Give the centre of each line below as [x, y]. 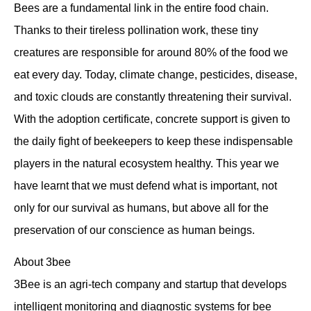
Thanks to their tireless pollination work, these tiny [136, 30]
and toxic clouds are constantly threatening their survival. [153, 96]
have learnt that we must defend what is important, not [145, 185]
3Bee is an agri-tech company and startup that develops [150, 285]
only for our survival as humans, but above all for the [141, 208]
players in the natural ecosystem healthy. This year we [146, 163]
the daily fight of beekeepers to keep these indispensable [153, 141]
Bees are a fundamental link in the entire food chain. [141, 8]
